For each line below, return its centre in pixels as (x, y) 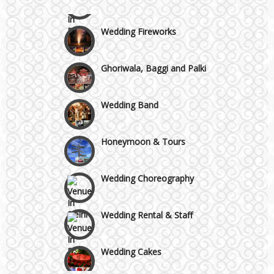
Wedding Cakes (131, 244)
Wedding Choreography (147, 171)
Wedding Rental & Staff (146, 207)
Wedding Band (129, 97)
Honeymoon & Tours (143, 134)
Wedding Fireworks (138, 24)
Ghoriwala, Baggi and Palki (153, 61)
